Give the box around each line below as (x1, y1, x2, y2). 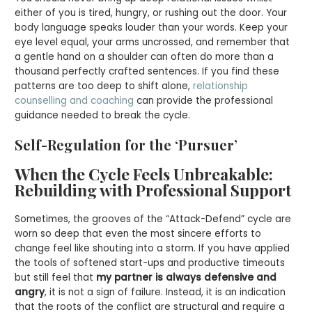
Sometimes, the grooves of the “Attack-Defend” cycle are (15, 212, 292, 226)
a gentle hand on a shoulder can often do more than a (15, 49, 274, 63)
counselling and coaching (15, 93, 134, 107)
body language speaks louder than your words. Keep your (15, 20, 288, 34)
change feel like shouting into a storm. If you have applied (15, 241, 290, 255)
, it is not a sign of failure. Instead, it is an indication (45, 285, 286, 299)
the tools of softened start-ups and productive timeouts (15, 256, 286, 270)
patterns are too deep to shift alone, (15, 79, 194, 93)
